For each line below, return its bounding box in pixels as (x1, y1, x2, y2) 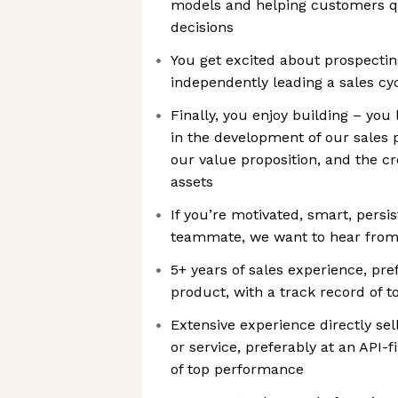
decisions (171, 19, 234, 36)
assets (171, 173, 213, 190)
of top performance (171, 361, 304, 378)
